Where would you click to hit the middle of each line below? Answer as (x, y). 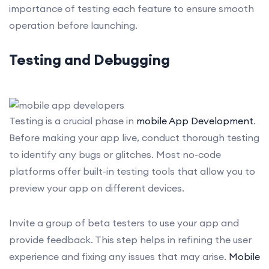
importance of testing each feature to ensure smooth (131, 8)
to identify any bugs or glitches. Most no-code (115, 154)
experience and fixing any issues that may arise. (119, 256)
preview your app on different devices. (97, 188)
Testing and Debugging (89, 59)
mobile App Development (195, 120)
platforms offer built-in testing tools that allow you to (132, 171)
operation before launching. (73, 25)
